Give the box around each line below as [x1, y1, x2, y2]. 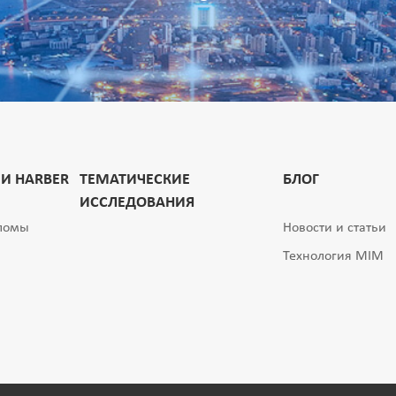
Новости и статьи [283, 221, 387, 236]
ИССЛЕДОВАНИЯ [80, 194, 195, 212]
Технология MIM [283, 249, 385, 264]
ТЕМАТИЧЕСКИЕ [80, 171, 191, 188]
